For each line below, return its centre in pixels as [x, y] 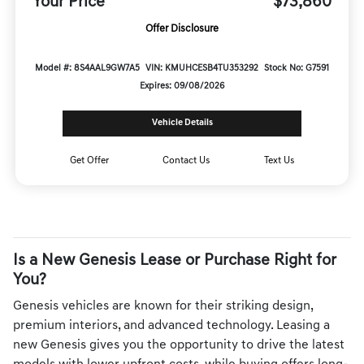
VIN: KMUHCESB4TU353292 [201, 69]
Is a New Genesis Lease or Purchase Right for [175, 261]
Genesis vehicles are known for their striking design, [163, 307]
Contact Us [186, 161]
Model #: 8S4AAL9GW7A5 [88, 69]
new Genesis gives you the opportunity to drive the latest [179, 346]
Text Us [279, 161]
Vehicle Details [182, 123]
